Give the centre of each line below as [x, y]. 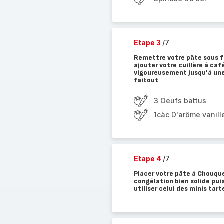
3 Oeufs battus [180, 101]
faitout [146, 80]
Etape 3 [148, 43]
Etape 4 [148, 159]
